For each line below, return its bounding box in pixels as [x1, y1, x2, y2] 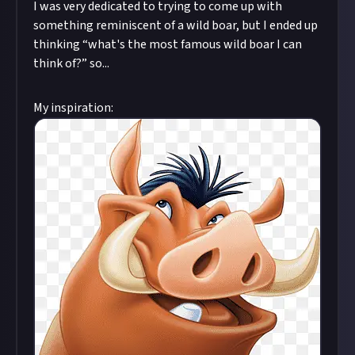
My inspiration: [33, 98, 113, 116]
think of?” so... [33, 54, 109, 72]
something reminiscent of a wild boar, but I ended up [33, 16, 318, 34]
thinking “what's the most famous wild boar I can [33, 35, 302, 53]
